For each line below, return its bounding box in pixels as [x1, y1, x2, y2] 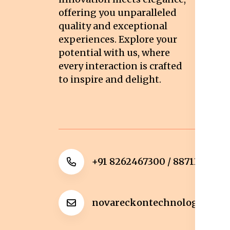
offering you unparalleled [59, 7, 177, 19]
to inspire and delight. [59, 73, 161, 86]
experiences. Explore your [59, 33, 177, 46]
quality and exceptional [59, 20, 167, 32]
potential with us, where [59, 47, 170, 59]
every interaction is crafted [59, 60, 182, 72]
